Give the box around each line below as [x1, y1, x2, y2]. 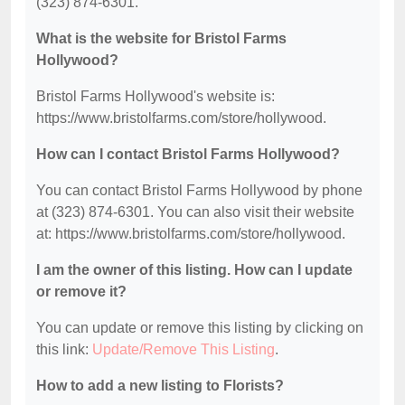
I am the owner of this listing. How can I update [36, 262, 353, 278]
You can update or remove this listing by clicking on [36, 320, 363, 336]
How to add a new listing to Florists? [36, 378, 284, 394]
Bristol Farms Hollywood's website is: [36, 89, 275, 105]
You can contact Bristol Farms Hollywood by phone [36, 183, 363, 199]
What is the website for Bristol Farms [36, 31, 287, 47]
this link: [36, 342, 92, 358]
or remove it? [36, 284, 127, 300]
